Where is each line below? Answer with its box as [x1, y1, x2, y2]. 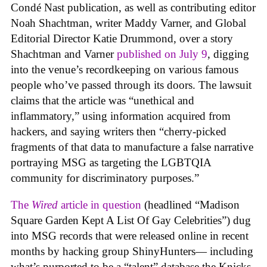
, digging [207, 48, 249, 61]
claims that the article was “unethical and [11, 94, 194, 107]
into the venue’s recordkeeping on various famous [11, 63, 238, 76]
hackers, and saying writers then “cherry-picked [11, 125, 226, 138]
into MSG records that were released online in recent [11, 229, 249, 242]
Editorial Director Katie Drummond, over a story [11, 32, 233, 45]
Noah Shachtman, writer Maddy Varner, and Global [11, 17, 246, 30]
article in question [61, 198, 141, 211]
